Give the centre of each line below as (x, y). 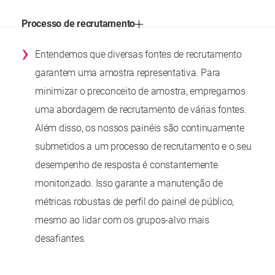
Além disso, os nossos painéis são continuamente (140, 128)
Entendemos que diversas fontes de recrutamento (138, 55)
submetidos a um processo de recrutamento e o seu (143, 147)
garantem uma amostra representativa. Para (128, 73)
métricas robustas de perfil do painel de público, (135, 202)
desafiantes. (61, 239)
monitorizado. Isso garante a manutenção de (129, 184)
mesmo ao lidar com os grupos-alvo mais (122, 220)
